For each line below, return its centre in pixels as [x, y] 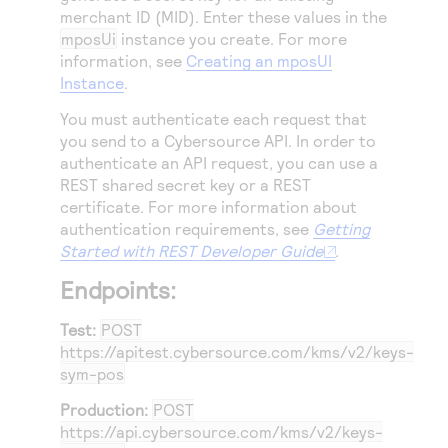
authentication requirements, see [186, 228]
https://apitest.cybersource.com [181, 351]
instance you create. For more [232, 38]
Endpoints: [118, 289]
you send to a [112, 140]
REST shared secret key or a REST [185, 184]
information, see [123, 60]
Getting [341, 228]
